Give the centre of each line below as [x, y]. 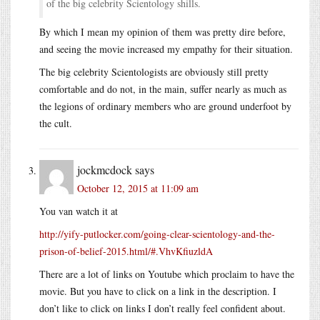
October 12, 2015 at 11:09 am [138, 188]
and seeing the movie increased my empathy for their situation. [166, 49]
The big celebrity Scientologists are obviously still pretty [154, 71]
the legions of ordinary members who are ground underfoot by [165, 106]
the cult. [56, 123]
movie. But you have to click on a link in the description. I [158, 291]
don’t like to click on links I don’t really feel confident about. [162, 308]
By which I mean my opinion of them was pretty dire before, [162, 31]
